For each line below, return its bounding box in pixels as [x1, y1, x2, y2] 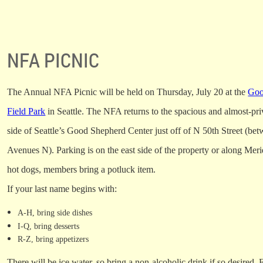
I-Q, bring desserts [18, 221, 80, 231]
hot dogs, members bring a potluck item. [7, 164, 156, 175]
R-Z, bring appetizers [18, 235, 89, 244]
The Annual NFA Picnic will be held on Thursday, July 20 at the [7, 87, 248, 97]
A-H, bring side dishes [18, 208, 93, 218]
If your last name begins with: [7, 184, 117, 194]
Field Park [7, 106, 46, 117]
